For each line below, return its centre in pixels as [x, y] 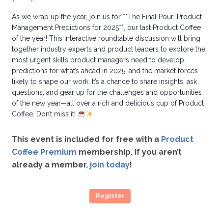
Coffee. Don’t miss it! [45, 114]
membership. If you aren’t [129, 152]
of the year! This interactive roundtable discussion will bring [106, 39]
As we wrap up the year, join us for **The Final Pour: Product [107, 17]
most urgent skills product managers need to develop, [99, 60]
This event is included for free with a [86, 139]
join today [110, 165]
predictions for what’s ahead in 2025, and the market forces [105, 71]
